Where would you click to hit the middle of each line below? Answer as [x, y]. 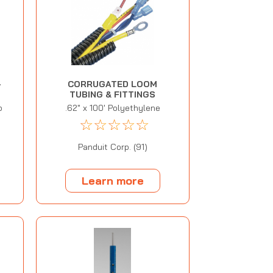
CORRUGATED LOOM [113, 84]
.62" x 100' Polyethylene [112, 108]
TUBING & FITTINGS [113, 95]
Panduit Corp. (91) [112, 147]
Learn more [112, 180]
